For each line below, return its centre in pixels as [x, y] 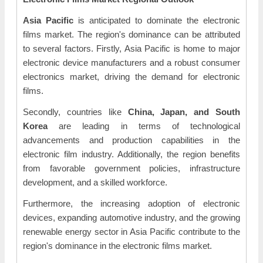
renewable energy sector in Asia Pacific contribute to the [131, 232]
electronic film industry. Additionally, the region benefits [131, 154]
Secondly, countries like [75, 112]
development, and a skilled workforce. [95, 182]
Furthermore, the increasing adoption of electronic [131, 203]
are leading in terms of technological [144, 126]
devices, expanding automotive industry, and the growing [131, 218]
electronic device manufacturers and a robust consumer [131, 63]
